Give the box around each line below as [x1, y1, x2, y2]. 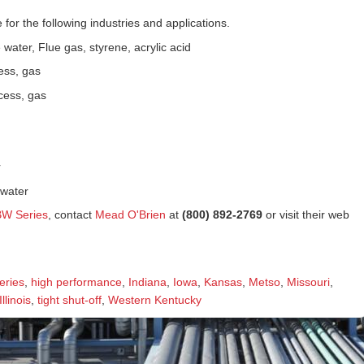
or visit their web [262, 208, 349, 221]
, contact [48, 208, 95, 221]
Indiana [128, 275, 167, 288]
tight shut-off [37, 293, 102, 306]
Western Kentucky [108, 293, 201, 306]
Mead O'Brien [95, 208, 166, 221]
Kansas [204, 275, 242, 288]
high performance [31, 275, 122, 288]
